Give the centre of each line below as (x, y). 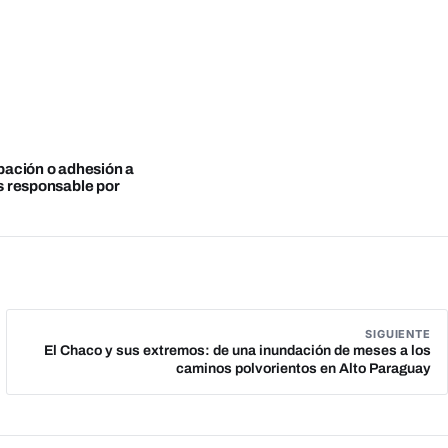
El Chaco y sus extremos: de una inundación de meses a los (237, 351)
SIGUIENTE (398, 334)
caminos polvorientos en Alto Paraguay (303, 369)
